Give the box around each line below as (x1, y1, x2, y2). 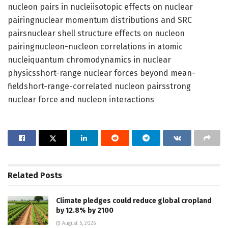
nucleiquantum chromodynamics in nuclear (8, 54, 171, 65)
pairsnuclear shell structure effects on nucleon (8, 28, 185, 38)
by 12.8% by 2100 (56, 206, 113, 215)
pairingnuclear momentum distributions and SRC (8, 15, 192, 25)
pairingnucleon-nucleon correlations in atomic (8, 41, 183, 51)
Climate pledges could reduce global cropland (56, 196, 212, 205)
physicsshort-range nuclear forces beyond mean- (8, 68, 195, 78)
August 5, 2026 (61, 220, 96, 226)
